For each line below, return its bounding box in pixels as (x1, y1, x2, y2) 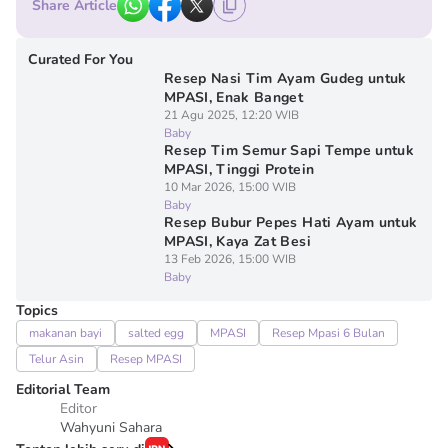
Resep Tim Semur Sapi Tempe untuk (163, 141, 415, 160)
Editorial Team (16, 380, 110, 399)
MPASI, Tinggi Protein (163, 160, 315, 179)
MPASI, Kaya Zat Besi (163, 232, 311, 251)
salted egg (128, 325, 184, 341)
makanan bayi (29, 325, 102, 341)
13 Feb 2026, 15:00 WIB (163, 251, 296, 267)
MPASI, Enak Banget (163, 88, 304, 107)
